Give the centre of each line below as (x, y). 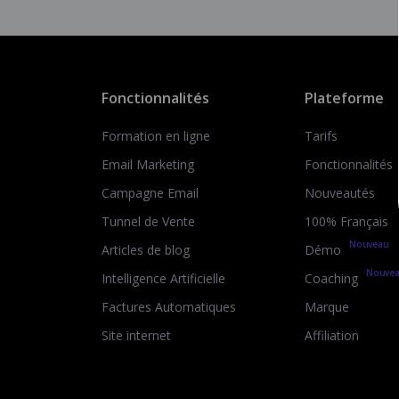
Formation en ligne (156, 136)
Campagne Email (150, 193)
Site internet (136, 335)
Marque (327, 307)
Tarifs (321, 136)
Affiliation (332, 335)
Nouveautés (340, 193)
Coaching (333, 278)
